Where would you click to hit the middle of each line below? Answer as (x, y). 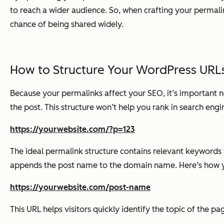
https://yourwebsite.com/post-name (80, 187)
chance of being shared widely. (67, 24)
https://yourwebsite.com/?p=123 (72, 129)
